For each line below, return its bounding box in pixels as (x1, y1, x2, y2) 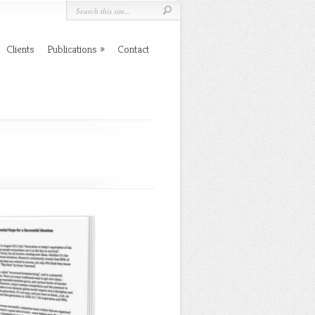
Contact (117, 42, 149, 56)
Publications (47, 42, 97, 56)
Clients (6, 42, 34, 56)
